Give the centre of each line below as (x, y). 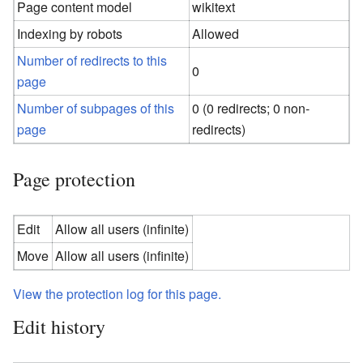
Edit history (59, 326)
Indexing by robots (70, 33)
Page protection (74, 179)
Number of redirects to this (92, 60)
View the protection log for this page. (117, 293)
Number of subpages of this (96, 108)
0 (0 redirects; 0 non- (251, 108)
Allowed (216, 33)
